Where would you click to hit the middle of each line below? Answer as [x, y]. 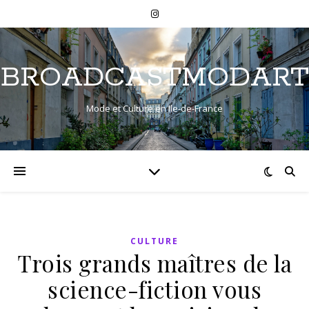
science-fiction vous [154, 289]
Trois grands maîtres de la [154, 263]
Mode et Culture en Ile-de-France [154, 108]
